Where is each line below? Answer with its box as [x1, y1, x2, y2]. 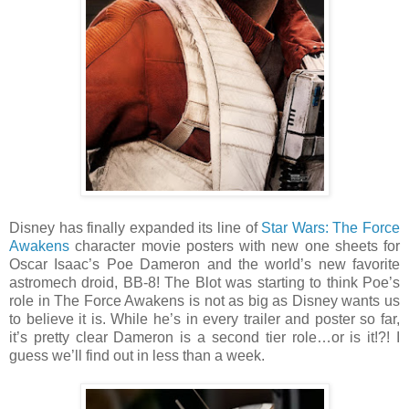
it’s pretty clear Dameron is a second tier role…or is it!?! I [9, 329, 400, 345]
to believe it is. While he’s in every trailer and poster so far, [9, 310, 400, 327]
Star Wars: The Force [261, 219, 401, 236]
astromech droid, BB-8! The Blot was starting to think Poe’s [9, 274, 400, 290]
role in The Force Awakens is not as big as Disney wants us [9, 292, 400, 309]
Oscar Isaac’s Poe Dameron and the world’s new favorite [9, 256, 400, 272]
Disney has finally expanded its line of [9, 219, 262, 236]
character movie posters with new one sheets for [69, 237, 400, 254]
